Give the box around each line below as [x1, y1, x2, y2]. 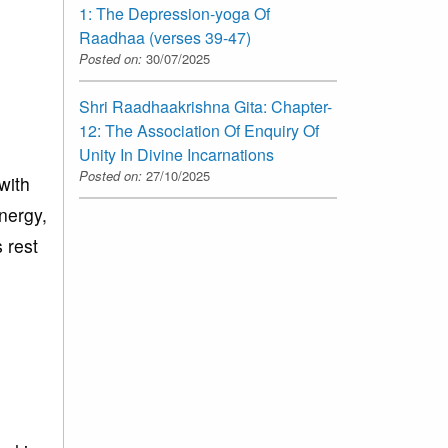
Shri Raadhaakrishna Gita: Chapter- [79, 94, 332, 118]
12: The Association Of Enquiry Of [79, 118, 319, 142]
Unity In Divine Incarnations [79, 142, 274, 166]
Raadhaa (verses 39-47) [79, 25, 251, 49]
